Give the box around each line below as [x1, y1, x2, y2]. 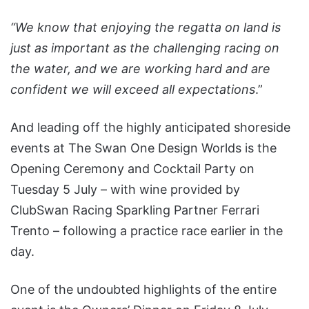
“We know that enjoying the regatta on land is [10, 19, 281, 34]
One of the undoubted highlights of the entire [10, 281, 277, 297]
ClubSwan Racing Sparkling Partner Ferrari [10, 202, 259, 217]
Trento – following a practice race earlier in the [10, 223, 283, 238]
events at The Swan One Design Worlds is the [10, 140, 277, 155]
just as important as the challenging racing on [10, 40, 279, 55]
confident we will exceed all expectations [10, 81, 255, 97]
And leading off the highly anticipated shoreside [10, 119, 290, 134]
